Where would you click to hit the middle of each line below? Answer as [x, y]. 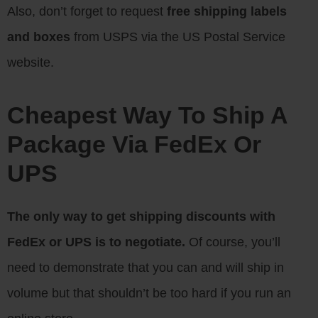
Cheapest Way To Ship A [147, 115]
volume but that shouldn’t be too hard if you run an [149, 293]
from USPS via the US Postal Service [178, 37]
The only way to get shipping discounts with [141, 216]
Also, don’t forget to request [87, 11]
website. [31, 62]
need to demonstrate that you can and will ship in [146, 268]
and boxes [39, 37]
